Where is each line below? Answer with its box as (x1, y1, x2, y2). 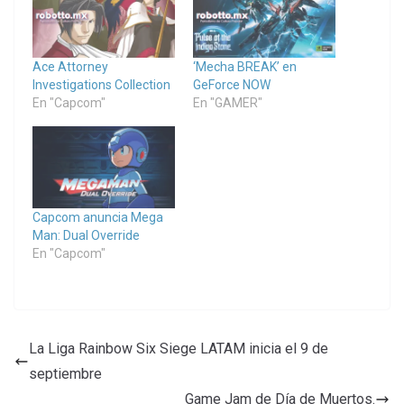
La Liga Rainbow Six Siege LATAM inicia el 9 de (29, 339, 328, 357)
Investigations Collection (32, 78, 170, 93)
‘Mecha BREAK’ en (193, 60, 297, 75)
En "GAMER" (193, 96, 262, 111)
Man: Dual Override (32, 227, 140, 243)
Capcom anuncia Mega (32, 209, 163, 225)
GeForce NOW (193, 78, 271, 93)
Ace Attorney (32, 60, 108, 75)
